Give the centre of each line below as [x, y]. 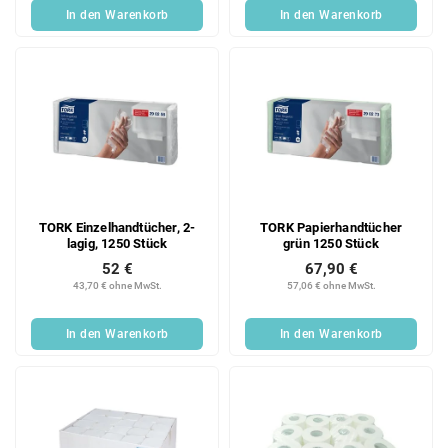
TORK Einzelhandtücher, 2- [117, 228]
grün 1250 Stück [331, 244]
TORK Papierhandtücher [331, 228]
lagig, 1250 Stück [117, 244]
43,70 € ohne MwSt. [117, 286]
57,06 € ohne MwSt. [331, 286]
